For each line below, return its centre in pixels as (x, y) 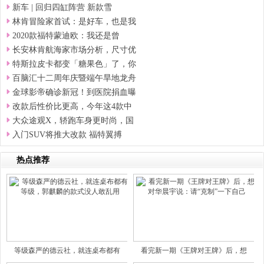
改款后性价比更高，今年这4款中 (72, 107)
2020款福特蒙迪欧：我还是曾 (66, 36)
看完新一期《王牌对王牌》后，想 (194, 251)
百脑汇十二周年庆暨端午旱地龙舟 (74, 78)
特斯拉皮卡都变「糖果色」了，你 (74, 64)
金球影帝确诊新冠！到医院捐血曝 (74, 93)
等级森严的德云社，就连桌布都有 (67, 251)
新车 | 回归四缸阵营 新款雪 (62, 8)
